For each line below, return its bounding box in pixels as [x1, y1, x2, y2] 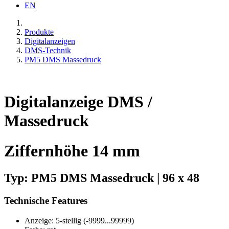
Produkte [25, 27, 54, 36]
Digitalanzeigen [25, 36, 75, 45]
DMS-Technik [25, 45, 71, 55]
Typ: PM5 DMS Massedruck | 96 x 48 [4, 171, 199, 185]
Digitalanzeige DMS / [4, 93, 152, 111]
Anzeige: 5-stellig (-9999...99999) [25, 216, 134, 225]
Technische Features [4, 195, 87, 207]
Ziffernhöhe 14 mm [4, 141, 140, 160]
